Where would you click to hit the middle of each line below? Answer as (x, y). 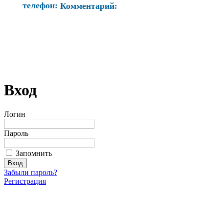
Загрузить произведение (63, 197)
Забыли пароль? (31, 172)
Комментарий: (89, 6)
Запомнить (33, 153)
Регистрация (25, 181)
